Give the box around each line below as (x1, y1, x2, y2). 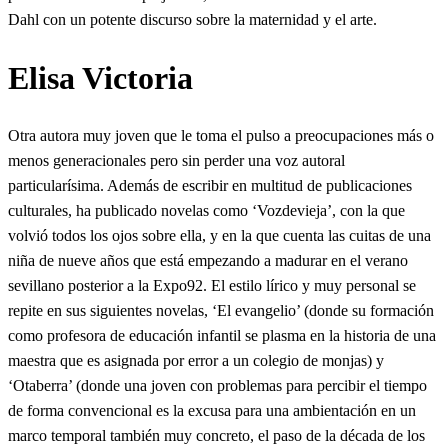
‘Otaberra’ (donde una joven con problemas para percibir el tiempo (8, 377, 427, 395)
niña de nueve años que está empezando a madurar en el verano (8, 252, 408, 270)
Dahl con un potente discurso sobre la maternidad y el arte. (8, 11, 377, 29)
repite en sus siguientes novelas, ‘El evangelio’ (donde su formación (8, 302, 434, 320)
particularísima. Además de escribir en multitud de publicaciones (8, 177, 412, 195)
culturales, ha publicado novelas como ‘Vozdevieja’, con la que (8, 202, 405, 220)
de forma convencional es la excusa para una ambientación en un (8, 402, 416, 420)
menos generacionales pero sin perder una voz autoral (8, 152, 345, 170)
